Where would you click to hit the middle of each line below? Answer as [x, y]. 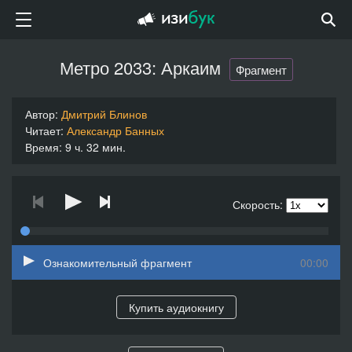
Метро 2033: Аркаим [140, 67]
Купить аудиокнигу [176, 307]
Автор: [43, 114]
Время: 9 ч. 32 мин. [75, 147]
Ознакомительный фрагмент [117, 262]
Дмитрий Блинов [104, 114]
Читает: [46, 130]
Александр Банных [115, 130]
